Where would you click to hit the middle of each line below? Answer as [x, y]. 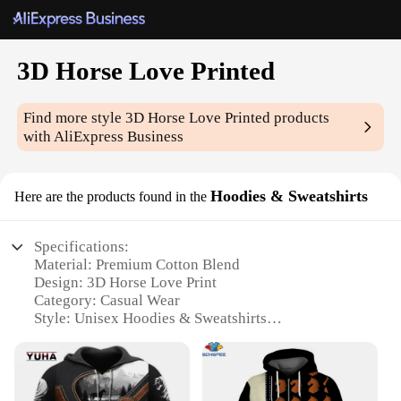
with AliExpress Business [104, 137]
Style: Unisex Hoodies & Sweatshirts [151, 319]
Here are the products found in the [111, 197]
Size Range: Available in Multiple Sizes [160, 354]
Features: [64, 390]
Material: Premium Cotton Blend [137, 265]
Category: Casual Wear [107, 301]
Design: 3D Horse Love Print [126, 283]
